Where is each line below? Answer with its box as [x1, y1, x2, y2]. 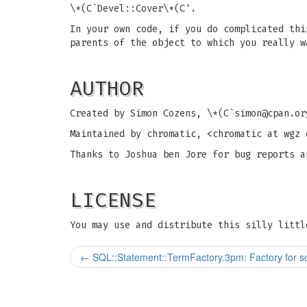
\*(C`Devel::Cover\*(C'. [70, 3, 196, 14]
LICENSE [70, 188, 156, 212]
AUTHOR [70, 76, 144, 101]
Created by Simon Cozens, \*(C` [70, 108, 234, 119]
